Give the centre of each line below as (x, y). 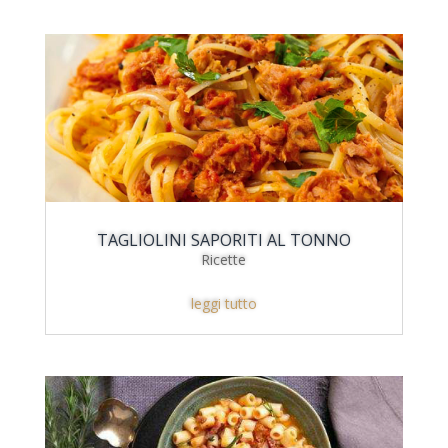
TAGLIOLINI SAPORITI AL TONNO (223, 240)
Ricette (224, 260)
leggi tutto (223, 304)
